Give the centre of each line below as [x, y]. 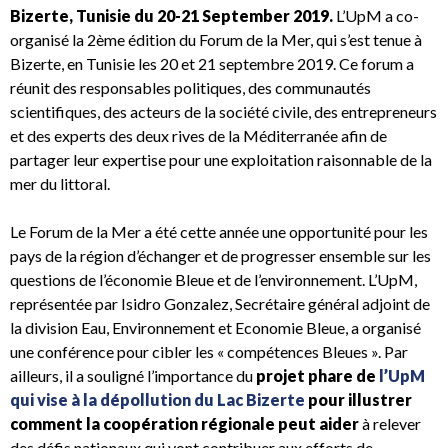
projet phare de [317, 376]
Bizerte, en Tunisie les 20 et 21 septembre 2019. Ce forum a [213, 64]
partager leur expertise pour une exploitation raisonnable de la [221, 160]
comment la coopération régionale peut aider [184, 424]
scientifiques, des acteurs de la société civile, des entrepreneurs [223, 112]
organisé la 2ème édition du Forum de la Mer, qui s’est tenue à [216, 40]
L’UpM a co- [377, 16]
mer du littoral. [60, 184]
